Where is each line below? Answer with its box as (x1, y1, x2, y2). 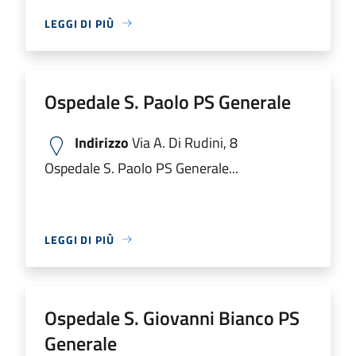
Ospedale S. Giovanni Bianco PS (44, 303, 300, 332)
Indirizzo (75, 131, 129, 153)
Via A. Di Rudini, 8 (129, 131, 238, 153)
